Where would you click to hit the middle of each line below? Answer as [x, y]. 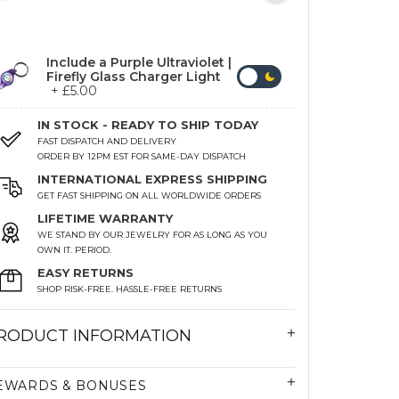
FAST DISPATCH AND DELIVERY [107, 141]
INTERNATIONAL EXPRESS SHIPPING [153, 179]
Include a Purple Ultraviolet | [139, 62]
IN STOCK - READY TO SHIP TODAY [148, 124]
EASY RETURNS [86, 272]
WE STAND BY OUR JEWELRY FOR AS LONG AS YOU [153, 234]
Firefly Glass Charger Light [134, 76]
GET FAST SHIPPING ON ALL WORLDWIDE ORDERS [150, 195]
